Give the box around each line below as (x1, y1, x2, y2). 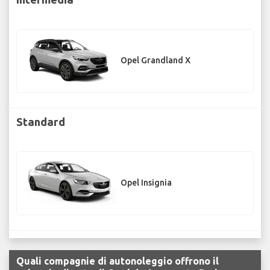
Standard (16, 115, 65, 128)
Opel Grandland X (121, 55, 190, 66)
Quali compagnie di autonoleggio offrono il (16, 256, 219, 267)
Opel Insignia (121, 178, 172, 188)
